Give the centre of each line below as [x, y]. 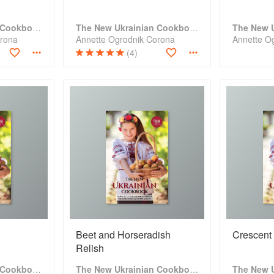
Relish [90, 248]
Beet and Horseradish [123, 235]
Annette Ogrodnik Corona [125, 39]
